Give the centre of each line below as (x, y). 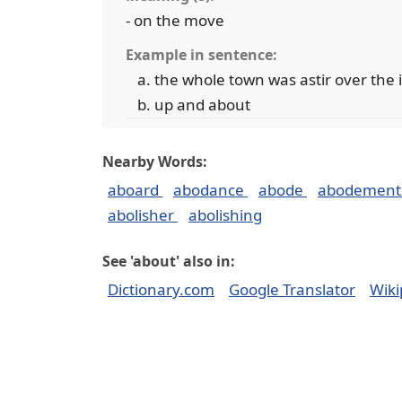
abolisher (143, 215)
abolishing (225, 215)
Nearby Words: (155, 162)
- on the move (175, 20)
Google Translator (292, 289)
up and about (202, 105)
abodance (210, 190)
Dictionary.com (161, 289)
